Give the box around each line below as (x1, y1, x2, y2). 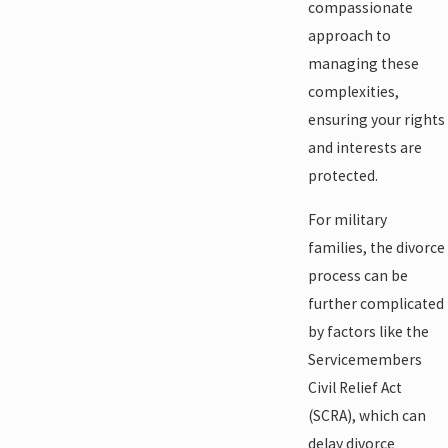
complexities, (307, 82, 399, 102)
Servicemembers (307, 349, 422, 369)
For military (307, 209, 387, 229)
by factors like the (307, 321, 429, 341)
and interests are (307, 138, 422, 158)
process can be (307, 265, 408, 285)
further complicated (307, 293, 444, 313)
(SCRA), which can (307, 405, 426, 425)
